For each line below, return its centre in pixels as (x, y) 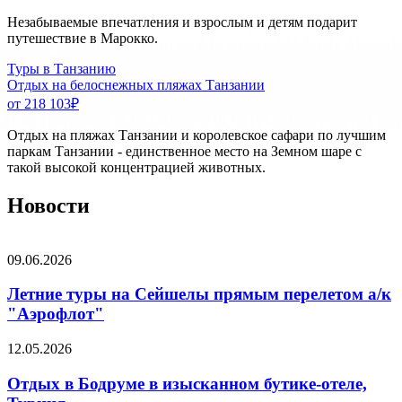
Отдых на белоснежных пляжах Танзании (136, 84)
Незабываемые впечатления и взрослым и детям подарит (182, 22)
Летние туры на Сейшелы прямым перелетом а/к (199, 294)
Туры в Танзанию (61, 68)
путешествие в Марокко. (83, 38)
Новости (48, 205)
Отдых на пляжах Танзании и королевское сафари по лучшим (197, 135)
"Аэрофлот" (56, 314)
